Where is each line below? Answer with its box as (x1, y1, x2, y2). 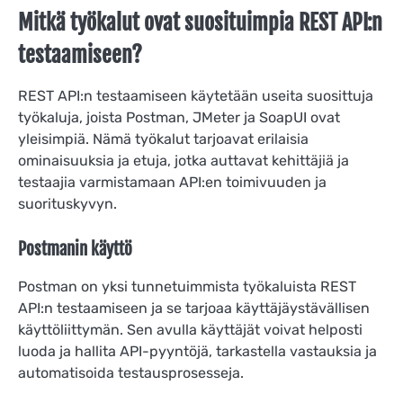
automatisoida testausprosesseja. (18, 364, 244, 382)
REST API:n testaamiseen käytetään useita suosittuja (18, 87, 373, 105)
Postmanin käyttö (18, 238, 132, 261)
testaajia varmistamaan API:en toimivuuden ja (18, 174, 327, 192)
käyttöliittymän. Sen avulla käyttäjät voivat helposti (18, 321, 363, 339)
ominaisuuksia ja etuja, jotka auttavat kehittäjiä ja (18, 152, 349, 170)
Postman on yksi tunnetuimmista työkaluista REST (18, 278, 356, 296)
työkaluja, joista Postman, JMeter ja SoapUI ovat (18, 109, 340, 127)
